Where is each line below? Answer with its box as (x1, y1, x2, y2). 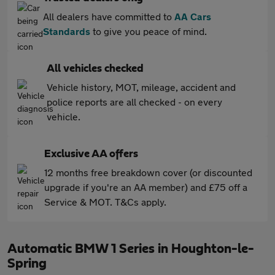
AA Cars (174, 10, 211, 22)
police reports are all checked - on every (47, 96, 222, 107)
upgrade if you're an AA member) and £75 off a (44, 181, 247, 193)
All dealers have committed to (43, 10, 174, 22)
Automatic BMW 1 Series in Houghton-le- (7, 242, 254, 255)
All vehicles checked (47, 63, 144, 74)
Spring (7, 257, 47, 270)
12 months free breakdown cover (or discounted (44, 166, 252, 178)
